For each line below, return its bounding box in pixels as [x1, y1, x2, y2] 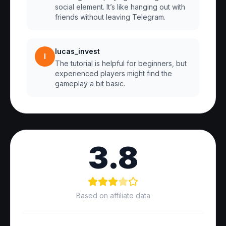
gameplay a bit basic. [55, 79, 125, 88]
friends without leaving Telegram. [55, 13, 165, 21]
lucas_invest [55, 47, 100, 55]
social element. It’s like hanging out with [55, 3, 185, 11]
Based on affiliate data [76, 191, 150, 200]
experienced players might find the [55, 69, 172, 78]
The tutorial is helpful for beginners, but [55, 59, 187, 68]
